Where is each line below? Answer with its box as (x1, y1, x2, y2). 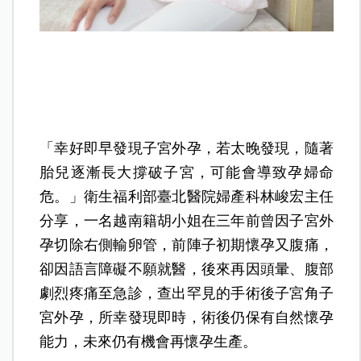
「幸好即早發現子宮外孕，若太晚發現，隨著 (39, 139, 334, 156)
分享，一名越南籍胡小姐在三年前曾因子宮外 (39, 212, 334, 229)
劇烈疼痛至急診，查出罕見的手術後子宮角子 (39, 284, 334, 301)
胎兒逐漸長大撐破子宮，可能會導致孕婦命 (39, 164, 334, 180)
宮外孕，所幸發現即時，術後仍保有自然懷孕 (39, 309, 334, 326)
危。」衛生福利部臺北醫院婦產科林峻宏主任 (39, 188, 334, 205)
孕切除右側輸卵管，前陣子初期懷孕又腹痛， (39, 236, 334, 253)
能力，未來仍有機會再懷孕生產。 (39, 333, 258, 350)
